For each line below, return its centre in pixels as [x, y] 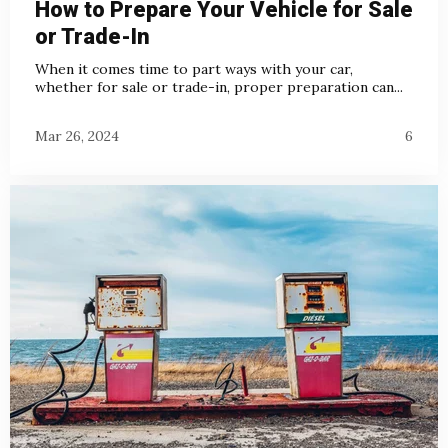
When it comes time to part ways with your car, [194, 68]
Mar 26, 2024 [77, 136]
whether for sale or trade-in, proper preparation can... [219, 86]
